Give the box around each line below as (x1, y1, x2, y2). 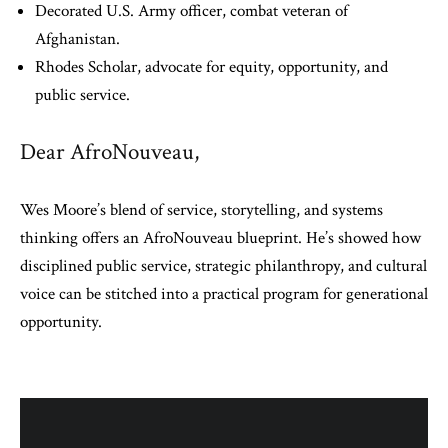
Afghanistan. (35, 28, 120, 50)
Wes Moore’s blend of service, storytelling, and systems (20, 199, 383, 221)
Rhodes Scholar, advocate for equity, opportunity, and (35, 56, 388, 78)
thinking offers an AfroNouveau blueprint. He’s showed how (20, 227, 421, 249)
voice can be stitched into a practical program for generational (20, 283, 428, 305)
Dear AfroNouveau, (20, 137, 199, 167)
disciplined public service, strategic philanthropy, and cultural (20, 255, 427, 277)
